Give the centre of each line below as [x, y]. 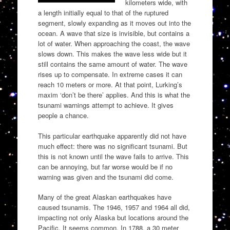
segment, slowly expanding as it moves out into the [114, 23]
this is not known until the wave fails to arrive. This [113, 156]
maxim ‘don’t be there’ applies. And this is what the [114, 95]
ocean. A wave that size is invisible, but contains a [113, 33]
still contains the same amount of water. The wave [112, 64]
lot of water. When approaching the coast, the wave [114, 44]
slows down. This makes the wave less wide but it [112, 54]
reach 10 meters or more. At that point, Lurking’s [110, 85]
